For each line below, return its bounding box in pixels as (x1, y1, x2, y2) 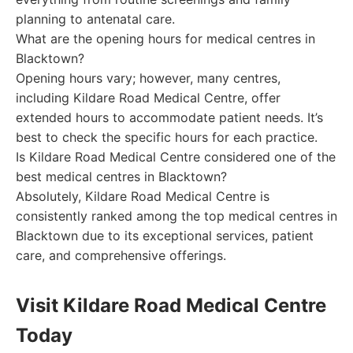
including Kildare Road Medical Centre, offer (16, 90, 281, 106)
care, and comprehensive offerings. (16, 247, 226, 263)
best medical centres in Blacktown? (16, 169, 227, 184)
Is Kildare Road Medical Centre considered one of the (16, 149, 336, 165)
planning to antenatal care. (16, 11, 175, 27)
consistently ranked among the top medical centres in (16, 208, 337, 224)
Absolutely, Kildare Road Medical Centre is (16, 188, 269, 204)
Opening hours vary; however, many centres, (16, 70, 281, 86)
